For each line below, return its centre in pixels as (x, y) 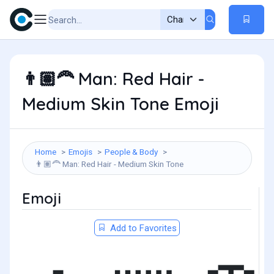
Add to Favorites (142, 228)
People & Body (131, 152)
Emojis (80, 152)
